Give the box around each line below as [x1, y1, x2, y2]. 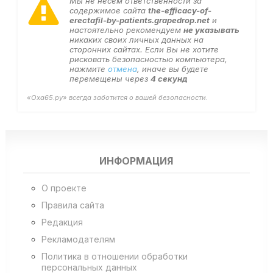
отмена [107, 63, 137, 74]
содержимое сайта [69, 5, 148, 15]
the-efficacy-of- [147, 5, 211, 15]
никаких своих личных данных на [69, 34, 204, 44]
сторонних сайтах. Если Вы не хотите [69, 44, 219, 54]
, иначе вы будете [136, 63, 208, 74]
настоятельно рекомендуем [69, 24, 183, 35]
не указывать [183, 24, 239, 35]
